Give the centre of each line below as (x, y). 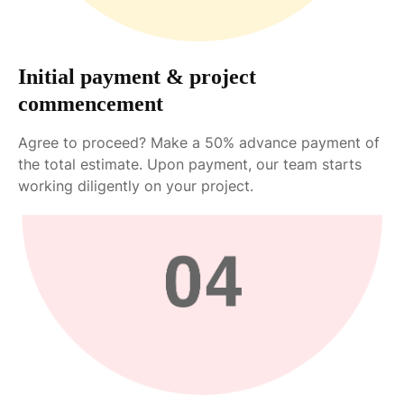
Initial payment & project (137, 77)
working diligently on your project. (136, 186)
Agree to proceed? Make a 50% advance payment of (199, 143)
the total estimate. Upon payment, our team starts (190, 165)
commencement (91, 104)
